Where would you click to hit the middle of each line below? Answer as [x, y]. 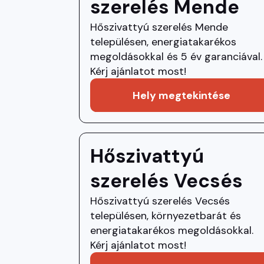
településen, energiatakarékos [164, 42]
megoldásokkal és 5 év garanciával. [176, 57]
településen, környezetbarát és [166, 215]
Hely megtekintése [182, 95]
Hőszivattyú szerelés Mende [159, 27]
